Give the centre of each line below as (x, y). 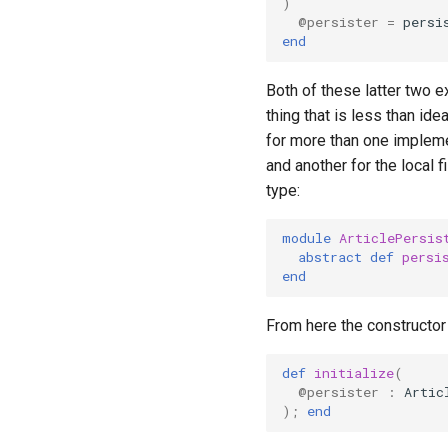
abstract (330, 257)
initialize (354, 373)
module (306, 238)
